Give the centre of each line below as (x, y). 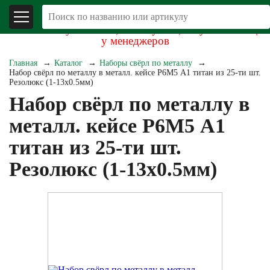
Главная (23, 63)
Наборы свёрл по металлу (146, 63)
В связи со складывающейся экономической (135, 18)
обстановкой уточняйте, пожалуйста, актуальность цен (135, 29)
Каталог (68, 63)
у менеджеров (135, 41)
